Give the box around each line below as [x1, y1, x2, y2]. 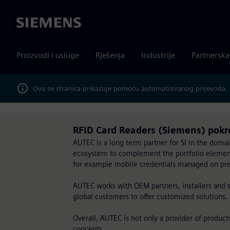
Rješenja [95, 50, 125, 60]
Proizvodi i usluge [16, 50, 79, 60]
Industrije [141, 50, 175, 60]
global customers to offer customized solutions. [73, 192, 227, 201]
